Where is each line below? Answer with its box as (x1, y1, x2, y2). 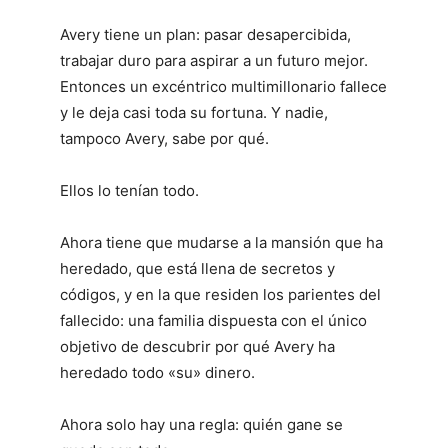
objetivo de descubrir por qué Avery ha (60, 336, 335, 356)
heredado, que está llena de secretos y (60, 258, 335, 278)
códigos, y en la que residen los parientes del (60, 284, 381, 304)
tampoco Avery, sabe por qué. (60, 128, 269, 148)
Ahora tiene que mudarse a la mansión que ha (60, 232, 383, 252)
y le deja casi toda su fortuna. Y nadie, (60, 102, 328, 122)
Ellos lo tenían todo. (60, 180, 199, 200)
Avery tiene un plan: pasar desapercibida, (60, 24, 351, 44)
